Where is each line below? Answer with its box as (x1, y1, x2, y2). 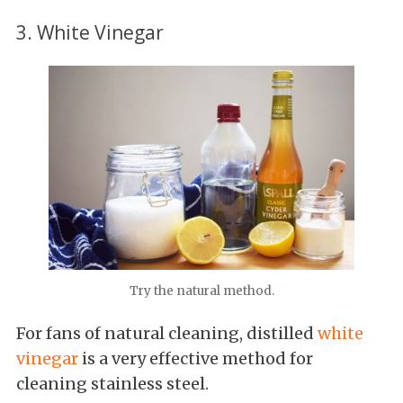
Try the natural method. (129, 282, 274, 299)
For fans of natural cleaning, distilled (16, 322, 318, 344)
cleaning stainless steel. (16, 372, 209, 394)
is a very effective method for (78, 347, 313, 369)
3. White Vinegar (16, 18, 164, 45)
